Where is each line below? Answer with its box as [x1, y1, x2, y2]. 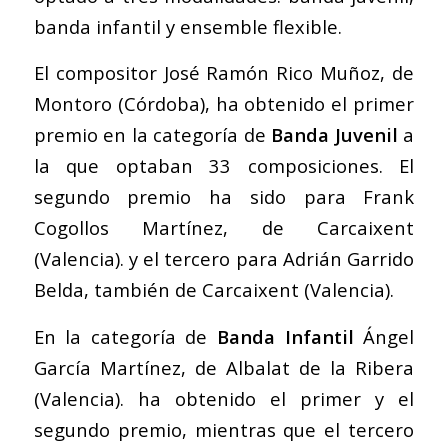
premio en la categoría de [33, 122, 272, 148]
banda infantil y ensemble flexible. [33, 13, 342, 39]
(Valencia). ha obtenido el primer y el [33, 385, 415, 411]
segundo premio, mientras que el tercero [33, 416, 415, 442]
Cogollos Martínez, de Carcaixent [33, 215, 415, 241]
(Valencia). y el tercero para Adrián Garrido [33, 246, 415, 272]
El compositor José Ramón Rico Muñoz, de [33, 60, 415, 86]
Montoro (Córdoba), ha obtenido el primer [33, 91, 415, 117]
